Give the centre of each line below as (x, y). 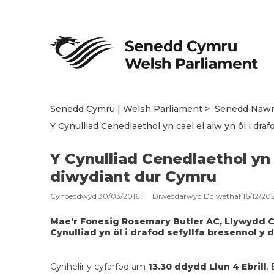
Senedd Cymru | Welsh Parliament (126, 109)
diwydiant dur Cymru (133, 176)
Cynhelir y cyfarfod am (99, 267)
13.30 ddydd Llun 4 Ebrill (207, 267)
